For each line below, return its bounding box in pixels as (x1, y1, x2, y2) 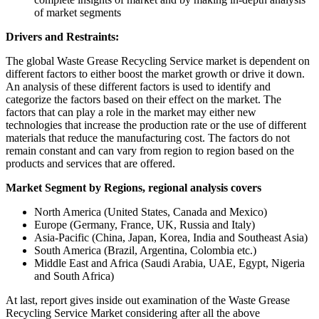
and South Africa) (34, 269, 114, 282)
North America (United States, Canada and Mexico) (34, 205, 267, 218)
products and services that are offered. (6, 157, 175, 169)
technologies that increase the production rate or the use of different (6, 118, 306, 131)
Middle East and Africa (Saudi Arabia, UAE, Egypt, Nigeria (34, 256, 305, 269)
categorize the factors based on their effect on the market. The (6, 93, 281, 105)
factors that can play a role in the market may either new (6, 105, 256, 118)
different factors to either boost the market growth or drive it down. (6, 67, 305, 80)
